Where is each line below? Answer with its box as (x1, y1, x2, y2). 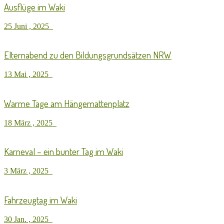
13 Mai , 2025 (4, 70, 52, 79)
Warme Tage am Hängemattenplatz (4, 97, 129, 109)
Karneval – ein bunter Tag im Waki (4, 145, 123, 157)
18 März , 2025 (4, 118, 56, 127)
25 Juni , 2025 (4, 21, 53, 30)
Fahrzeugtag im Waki (4, 193, 77, 205)
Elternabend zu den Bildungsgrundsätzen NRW (4, 49, 171, 61)
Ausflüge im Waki (4, 1, 65, 13)
